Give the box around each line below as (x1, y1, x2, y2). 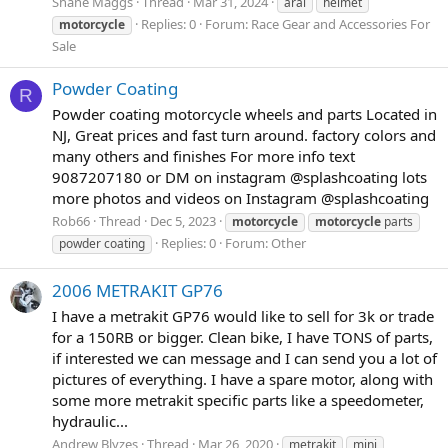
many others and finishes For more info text (52, 145, 355, 166)
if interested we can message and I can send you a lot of (52, 347, 437, 368)
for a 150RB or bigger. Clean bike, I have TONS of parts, (52, 326, 433, 347)
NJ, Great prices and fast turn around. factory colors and (52, 124, 436, 145)
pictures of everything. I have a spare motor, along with (52, 368, 433, 389)
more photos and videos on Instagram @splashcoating (52, 187, 429, 208)
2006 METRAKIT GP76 (52, 278, 223, 302)
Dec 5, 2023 (150, 212, 216, 231)
